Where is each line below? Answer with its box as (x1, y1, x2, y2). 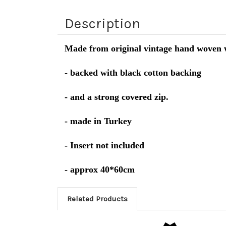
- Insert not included (65, 140, 144, 150)
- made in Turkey (65, 116, 132, 126)
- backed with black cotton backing (65, 67, 201, 78)
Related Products (67, 194, 128, 203)
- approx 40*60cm (65, 164, 135, 175)
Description (65, 15, 140, 32)
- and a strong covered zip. (65, 91, 168, 102)
